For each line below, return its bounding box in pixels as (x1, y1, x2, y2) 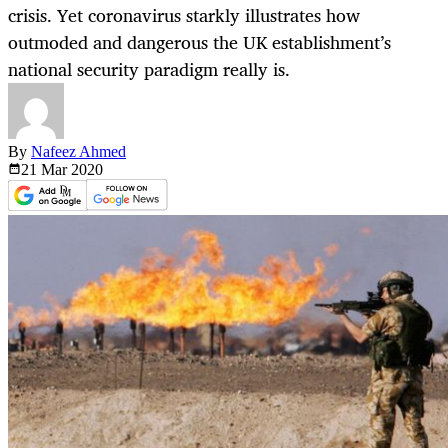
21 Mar (21, 161, 71, 179)
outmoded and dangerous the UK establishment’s (8, 27, 391, 58)
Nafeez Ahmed (31, 143, 126, 161)
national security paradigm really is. (8, 54, 290, 85)
